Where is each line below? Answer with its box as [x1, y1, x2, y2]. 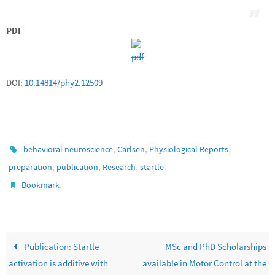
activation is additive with [9, 257, 109, 269]
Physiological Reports [149, 143, 229, 155]
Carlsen [117, 143, 145, 155]
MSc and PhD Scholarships [165, 240, 266, 252]
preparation [9, 161, 52, 172]
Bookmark [21, 179, 60, 190]
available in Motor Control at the [142, 257, 266, 269]
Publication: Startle [21, 240, 99, 252]
